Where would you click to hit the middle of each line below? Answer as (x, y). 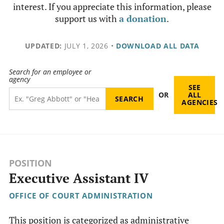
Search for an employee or (50, 72)
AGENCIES (200, 102)
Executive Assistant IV (78, 178)
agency (19, 79)
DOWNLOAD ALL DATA (157, 46)
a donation (143, 18)
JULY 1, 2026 (85, 46)
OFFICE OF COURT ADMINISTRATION (81, 196)
